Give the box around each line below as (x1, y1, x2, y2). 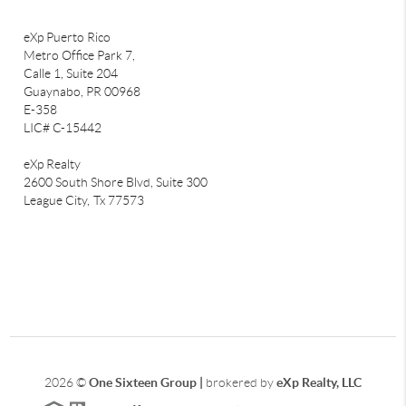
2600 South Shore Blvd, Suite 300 (24, 175, 208, 190)
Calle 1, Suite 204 (24, 66, 119, 82)
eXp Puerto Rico (24, 30, 111, 45)
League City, (24, 193, 91, 208)
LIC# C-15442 (24, 121, 102, 136)
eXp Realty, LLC (274, 375, 362, 391)
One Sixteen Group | (89, 375, 206, 391)
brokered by (206, 375, 274, 391)
